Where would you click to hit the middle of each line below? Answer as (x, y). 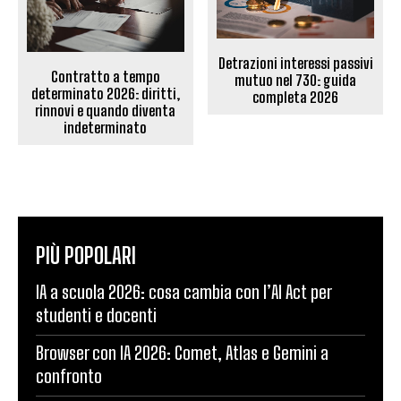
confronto (69, 375)
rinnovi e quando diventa (106, 110)
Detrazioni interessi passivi (295, 64)
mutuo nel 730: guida (296, 81)
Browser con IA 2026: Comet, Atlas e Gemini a (182, 352)
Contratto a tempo (105, 76)
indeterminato (106, 127)
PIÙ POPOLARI (86, 255)
